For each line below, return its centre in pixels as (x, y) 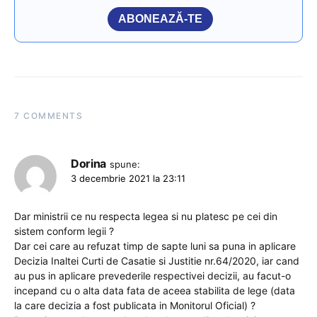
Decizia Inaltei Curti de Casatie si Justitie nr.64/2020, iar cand (157, 260)
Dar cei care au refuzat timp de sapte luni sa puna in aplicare (155, 246)
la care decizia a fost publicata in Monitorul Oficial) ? (135, 305)
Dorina (88, 163)
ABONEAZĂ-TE (160, 18)
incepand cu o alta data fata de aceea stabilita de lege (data (155, 290)
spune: (125, 164)
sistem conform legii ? (64, 231)
